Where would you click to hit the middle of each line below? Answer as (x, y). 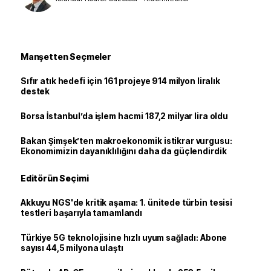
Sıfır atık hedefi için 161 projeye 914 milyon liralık (120, 81)
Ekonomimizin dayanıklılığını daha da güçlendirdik (124, 151)
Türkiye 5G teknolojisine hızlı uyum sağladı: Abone (124, 237)
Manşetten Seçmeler (66, 56)
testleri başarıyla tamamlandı (82, 213)
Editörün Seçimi (55, 178)
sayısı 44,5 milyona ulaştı (72, 248)
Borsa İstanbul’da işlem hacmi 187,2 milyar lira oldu (124, 116)
